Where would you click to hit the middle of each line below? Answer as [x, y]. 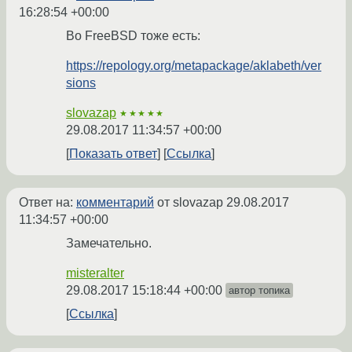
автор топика [259, 291]
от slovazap [190, 203]
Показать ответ [113, 154]
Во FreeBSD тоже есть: [133, 36]
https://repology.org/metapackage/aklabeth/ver [194, 66]
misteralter [95, 273]
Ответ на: [48, 203]
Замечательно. [109, 244]
